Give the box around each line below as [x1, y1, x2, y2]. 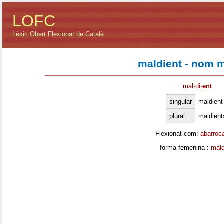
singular [169, 97, 192, 105]
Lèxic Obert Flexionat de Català [12, 30, 104, 38]
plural [169, 112, 185, 120]
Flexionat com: [155, 129, 200, 137]
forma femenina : [159, 144, 211, 152]
